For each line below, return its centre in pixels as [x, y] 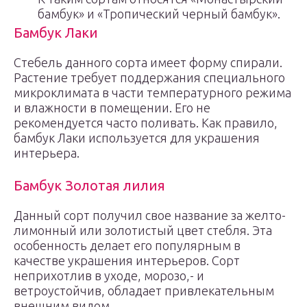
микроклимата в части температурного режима [152, 93]
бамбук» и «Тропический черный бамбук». [159, 14]
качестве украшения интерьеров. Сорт [127, 260]
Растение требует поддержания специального [149, 77]
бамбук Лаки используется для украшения [137, 138]
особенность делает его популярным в [127, 245]
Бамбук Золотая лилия [89, 185]
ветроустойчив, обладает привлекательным [144, 291]
